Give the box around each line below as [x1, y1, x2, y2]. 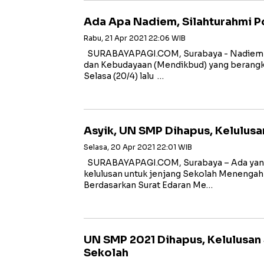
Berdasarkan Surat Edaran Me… [84, 180, 213, 190]
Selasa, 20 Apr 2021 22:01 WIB [84, 143, 192, 151]
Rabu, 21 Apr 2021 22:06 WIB [84, 34, 186, 42]
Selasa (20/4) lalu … [84, 71, 164, 81]
